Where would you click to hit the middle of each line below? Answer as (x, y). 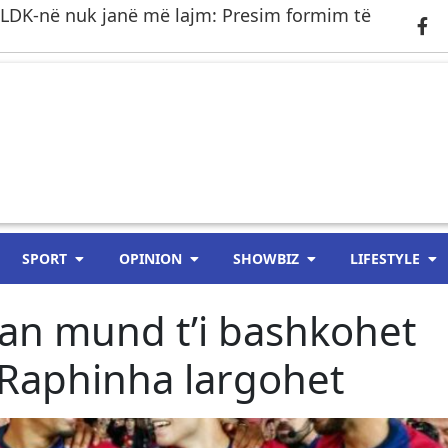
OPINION (150, 258)
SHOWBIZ (265, 258)
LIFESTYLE (384, 258)
